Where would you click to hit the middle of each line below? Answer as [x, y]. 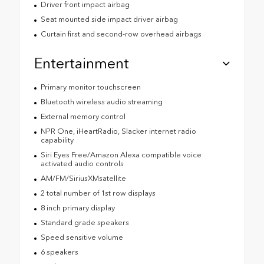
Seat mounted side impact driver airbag [109, 19]
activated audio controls [82, 164]
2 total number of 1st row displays [98, 193]
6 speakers [59, 252]
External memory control [83, 117]
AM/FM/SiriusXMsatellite [83, 179]
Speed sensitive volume [82, 237]
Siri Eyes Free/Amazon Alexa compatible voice [121, 155]
